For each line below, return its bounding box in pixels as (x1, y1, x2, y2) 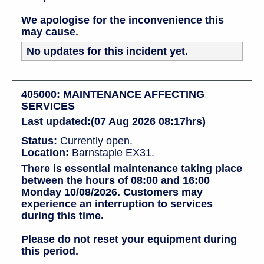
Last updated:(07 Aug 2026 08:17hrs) (21, 115, 206, 127)
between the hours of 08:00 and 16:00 (21, 174, 210, 186)
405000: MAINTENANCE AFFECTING (21, 88, 204, 100)
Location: (21, 146, 69, 159)
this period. (21, 245, 78, 257)
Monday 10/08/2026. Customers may (21, 186, 203, 198)
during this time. (21, 209, 104, 222)
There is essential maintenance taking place (21, 162, 242, 174)
